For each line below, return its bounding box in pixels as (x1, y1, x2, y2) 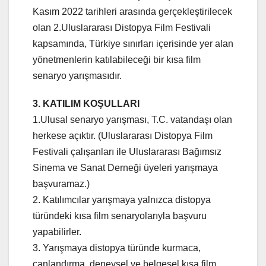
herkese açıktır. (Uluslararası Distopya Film (33, 130, 213, 141)
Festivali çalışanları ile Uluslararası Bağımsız (33, 146, 221, 157)
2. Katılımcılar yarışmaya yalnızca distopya (33, 194, 211, 205)
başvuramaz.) (33, 178, 90, 189)
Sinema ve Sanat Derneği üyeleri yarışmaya (33, 162, 218, 173)
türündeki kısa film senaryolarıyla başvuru (33, 210, 207, 221)
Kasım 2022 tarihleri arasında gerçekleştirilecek (33, 6, 232, 17)
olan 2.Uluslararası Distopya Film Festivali (33, 22, 211, 33)
